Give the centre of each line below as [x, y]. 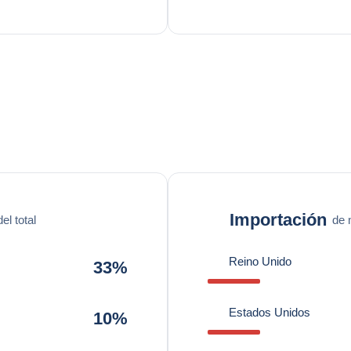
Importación [278, 219]
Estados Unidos [270, 312]
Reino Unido [260, 261]
